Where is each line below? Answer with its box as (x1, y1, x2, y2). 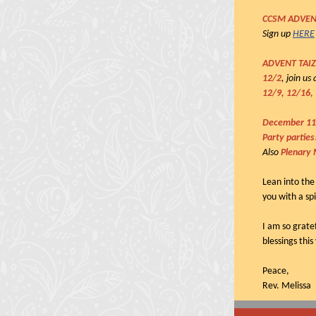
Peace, (262, 266, 289, 276)
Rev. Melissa (262, 281, 311, 291)
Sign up (262, 29, 293, 39)
